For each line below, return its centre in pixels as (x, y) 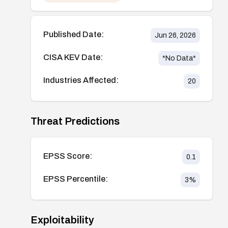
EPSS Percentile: (76, 179)
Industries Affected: (81, 80)
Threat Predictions (75, 121)
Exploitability (62, 220)
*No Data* (179, 58)
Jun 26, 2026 (175, 35)
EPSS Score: (68, 156)
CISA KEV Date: (73, 57)
